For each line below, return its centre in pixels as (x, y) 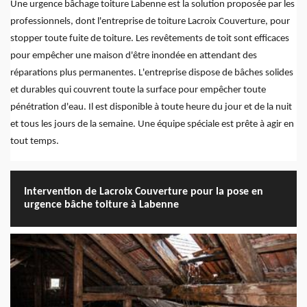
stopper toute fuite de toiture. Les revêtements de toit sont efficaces (150, 39)
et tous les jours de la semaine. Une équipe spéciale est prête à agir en (152, 125)
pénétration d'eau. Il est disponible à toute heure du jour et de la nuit (151, 108)
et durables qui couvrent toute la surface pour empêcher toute (138, 90)
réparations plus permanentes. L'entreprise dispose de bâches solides (152, 73)
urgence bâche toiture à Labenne (101, 205)
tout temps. (35, 142)
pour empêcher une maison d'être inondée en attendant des (134, 56)
